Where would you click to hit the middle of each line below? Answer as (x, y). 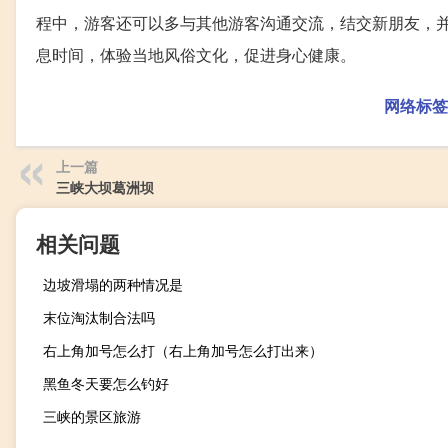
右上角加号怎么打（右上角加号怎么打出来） (183, 350)
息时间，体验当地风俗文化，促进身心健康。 (196, 55)
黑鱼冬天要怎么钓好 (106, 383)
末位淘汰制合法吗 (99, 317)
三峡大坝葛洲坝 (105, 187)
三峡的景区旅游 (92, 416)
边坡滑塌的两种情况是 (113, 284)
